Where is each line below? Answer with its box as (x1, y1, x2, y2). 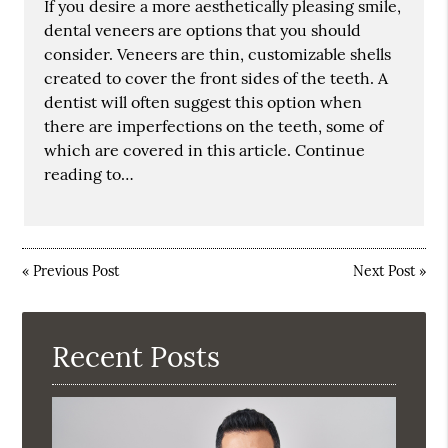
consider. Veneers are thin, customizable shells (44, 44, 392, 65)
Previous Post (33, 262, 120, 280)
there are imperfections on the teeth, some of (44, 116, 384, 137)
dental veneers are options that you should (44, 20, 362, 41)
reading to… (44, 164, 135, 185)
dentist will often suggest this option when (44, 92, 363, 113)
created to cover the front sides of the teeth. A (44, 68, 389, 89)
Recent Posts (52, 339, 221, 375)
